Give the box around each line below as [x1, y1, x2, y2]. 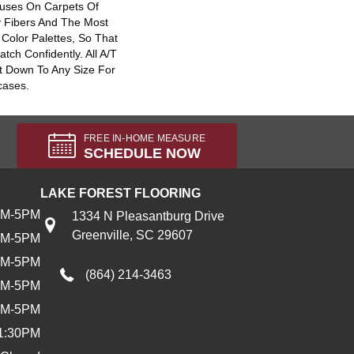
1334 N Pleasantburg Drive [71, 209, 224, 223]
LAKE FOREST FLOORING [40, 186, 201, 200]
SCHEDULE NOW [84, 145, 201, 161]
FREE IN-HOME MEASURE [84, 134, 206, 143]
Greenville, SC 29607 [71, 228, 193, 242]
